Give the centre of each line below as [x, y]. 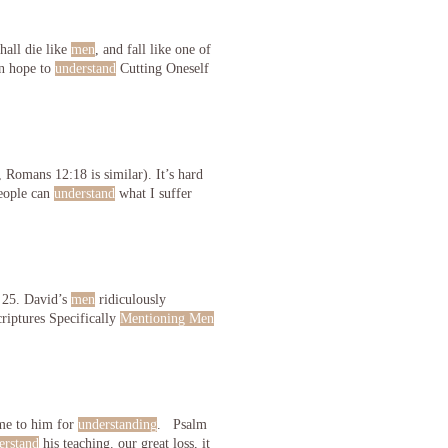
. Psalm [182, 424]
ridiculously [130, 299]
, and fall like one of [153, 49]
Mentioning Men [167, 318]
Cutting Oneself [162, 68]
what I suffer [153, 193]
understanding [117, 424]
